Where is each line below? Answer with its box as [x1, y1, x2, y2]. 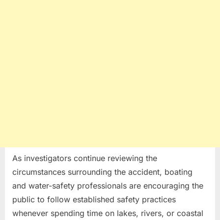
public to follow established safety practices [12, 194, 176, 204]
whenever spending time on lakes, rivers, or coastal [12, 208, 203, 218]
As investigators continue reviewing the [12, 153, 157, 163]
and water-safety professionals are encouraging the [12, 180, 203, 191]
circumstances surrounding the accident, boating [12, 166, 192, 177]
